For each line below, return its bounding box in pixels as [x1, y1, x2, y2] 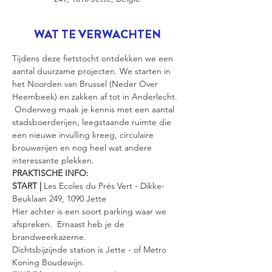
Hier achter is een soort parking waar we [12, 206, 169, 217]
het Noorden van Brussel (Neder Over [12, 78, 160, 89]
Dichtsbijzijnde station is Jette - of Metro [12, 244, 169, 255]
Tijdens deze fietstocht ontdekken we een [12, 53, 175, 64]
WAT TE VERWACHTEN [33, 25, 161, 43]
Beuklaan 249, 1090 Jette [12, 193, 106, 204]
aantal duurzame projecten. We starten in [12, 66, 173, 76]
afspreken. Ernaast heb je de [12, 219, 127, 229]
